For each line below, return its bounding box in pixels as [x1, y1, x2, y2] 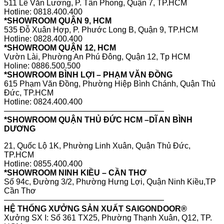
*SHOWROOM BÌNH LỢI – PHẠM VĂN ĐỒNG [4, 70, 172, 79]
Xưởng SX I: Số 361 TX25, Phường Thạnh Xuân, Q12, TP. [4, 213, 212, 222]
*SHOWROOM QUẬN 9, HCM [4, 16, 111, 25]
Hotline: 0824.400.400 [4, 97, 82, 106]
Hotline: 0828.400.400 [4, 34, 82, 43]
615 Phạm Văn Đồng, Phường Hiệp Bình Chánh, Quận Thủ [4, 79, 215, 88]
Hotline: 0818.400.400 [4, 7, 82, 16]
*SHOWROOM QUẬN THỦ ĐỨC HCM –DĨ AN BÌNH [4, 115, 192, 124]
